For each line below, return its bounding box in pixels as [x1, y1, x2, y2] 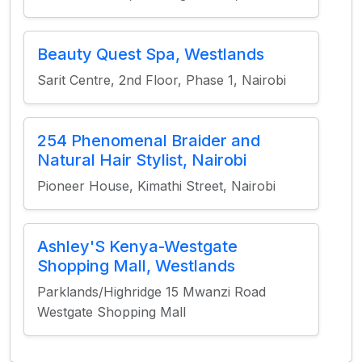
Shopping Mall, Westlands [37, 256, 235, 276]
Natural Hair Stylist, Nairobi [37, 150, 246, 170]
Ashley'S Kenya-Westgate [37, 237, 238, 256]
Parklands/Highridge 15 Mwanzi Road [37, 284, 266, 300]
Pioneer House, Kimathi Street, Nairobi [37, 178, 276, 194]
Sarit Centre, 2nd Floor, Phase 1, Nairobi [37, 72, 286, 88]
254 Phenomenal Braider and [37, 131, 260, 150]
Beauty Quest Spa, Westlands [37, 44, 264, 64]
